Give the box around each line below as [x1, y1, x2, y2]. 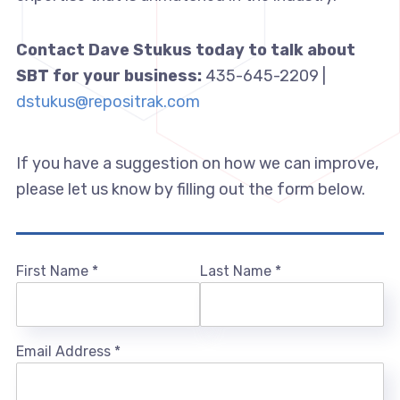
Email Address [15, 343, 114, 361]
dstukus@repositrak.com [15, 92, 200, 112]
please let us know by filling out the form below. [15, 179, 365, 200]
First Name [15, 262, 92, 280]
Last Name [200, 262, 275, 280]
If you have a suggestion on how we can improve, [15, 154, 379, 174]
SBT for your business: [15, 66, 202, 87]
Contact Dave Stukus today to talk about [15, 40, 355, 61]
